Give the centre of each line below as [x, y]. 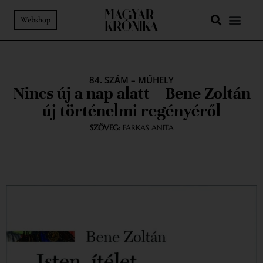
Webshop [36, 20]
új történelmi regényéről [131, 111]
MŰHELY [156, 80]
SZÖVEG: [105, 128]
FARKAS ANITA [147, 128]
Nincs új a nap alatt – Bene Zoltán [131, 93]
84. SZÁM [109, 80]
